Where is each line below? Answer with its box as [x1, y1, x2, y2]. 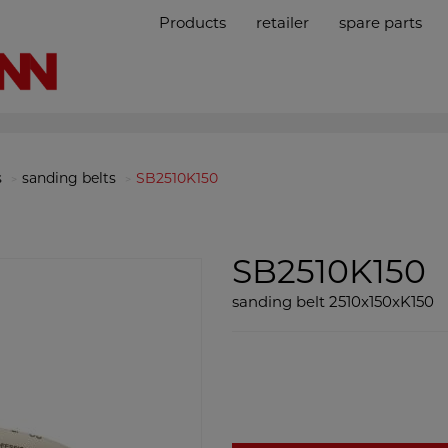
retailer [256, 17, 310, 32]
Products [159, 17, 227, 32]
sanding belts [22, 172, 116, 187]
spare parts [339, 17, 423, 32]
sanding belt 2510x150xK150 [231, 296, 434, 311]
